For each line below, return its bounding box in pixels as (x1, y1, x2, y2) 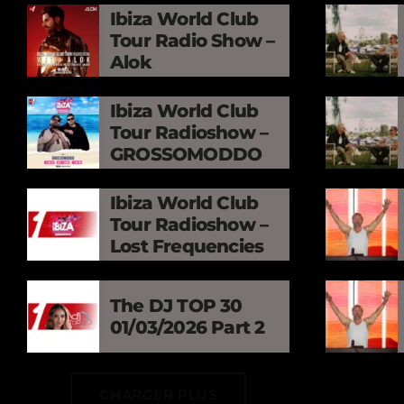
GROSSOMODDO (110, 142, 262, 165)
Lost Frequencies (110, 234, 264, 257)
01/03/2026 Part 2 (110, 316, 265, 338)
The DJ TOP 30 (110, 294, 243, 317)
